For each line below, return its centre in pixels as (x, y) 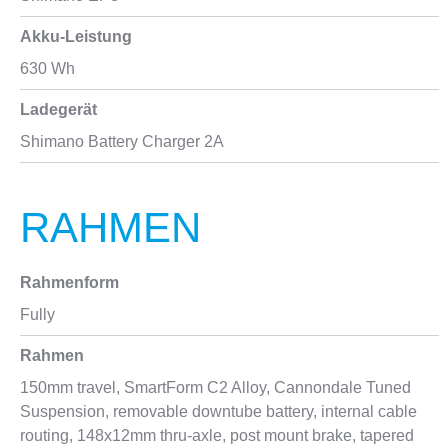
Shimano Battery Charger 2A (122, 141)
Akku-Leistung (76, 36)
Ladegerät (58, 109)
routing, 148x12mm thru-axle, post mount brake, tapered (217, 435)
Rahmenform (69, 282)
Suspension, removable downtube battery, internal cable (218, 411)
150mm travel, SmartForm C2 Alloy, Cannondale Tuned (215, 387)
